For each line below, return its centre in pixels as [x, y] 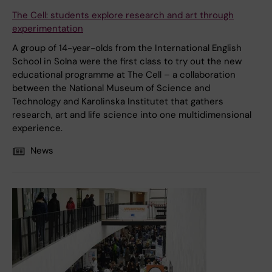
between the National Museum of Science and [111, 88]
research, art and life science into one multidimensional [132, 115]
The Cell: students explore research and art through [123, 15]
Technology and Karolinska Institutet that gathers [118, 102]
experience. [37, 128]
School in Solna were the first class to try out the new [127, 62]
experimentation [48, 29]
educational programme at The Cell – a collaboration [124, 75]
